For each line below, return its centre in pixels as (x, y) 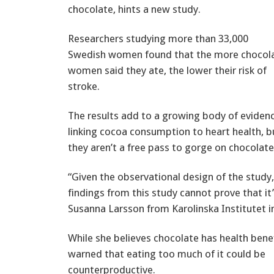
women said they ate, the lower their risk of (167, 70)
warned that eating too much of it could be (167, 254)
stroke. (84, 86)
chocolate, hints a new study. (134, 9)
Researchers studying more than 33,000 (158, 38)
